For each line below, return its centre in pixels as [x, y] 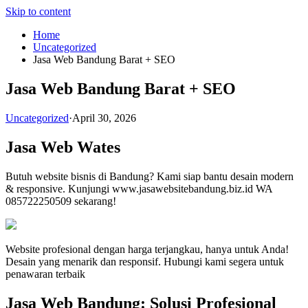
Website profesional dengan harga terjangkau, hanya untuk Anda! [147, 249]
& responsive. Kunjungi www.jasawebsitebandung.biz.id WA [139, 188]
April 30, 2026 [104, 118]
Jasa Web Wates [63, 147]
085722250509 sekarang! [61, 201]
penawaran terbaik [45, 274]
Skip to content [38, 11]
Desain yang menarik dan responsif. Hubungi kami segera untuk [145, 261]
